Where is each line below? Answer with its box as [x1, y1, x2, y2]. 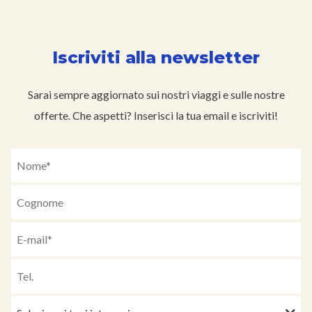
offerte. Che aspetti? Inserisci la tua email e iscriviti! [34, 109, 278, 123]
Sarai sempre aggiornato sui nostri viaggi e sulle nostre [27, 88, 285, 102]
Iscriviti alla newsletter [52, 47, 260, 68]
